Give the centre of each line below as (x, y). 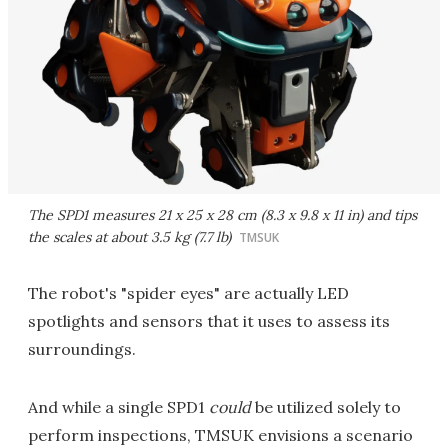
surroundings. (82, 349)
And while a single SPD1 (118, 407)
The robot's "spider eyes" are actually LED (188, 293)
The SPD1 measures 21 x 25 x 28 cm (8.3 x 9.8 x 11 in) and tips (222, 215)
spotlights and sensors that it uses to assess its (209, 321)
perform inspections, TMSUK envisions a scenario (220, 435)
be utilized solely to (326, 407)
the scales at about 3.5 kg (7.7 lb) (129, 237)
